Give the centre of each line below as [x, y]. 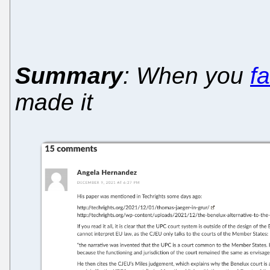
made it [54, 102]
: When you [187, 75]
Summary [69, 75]
